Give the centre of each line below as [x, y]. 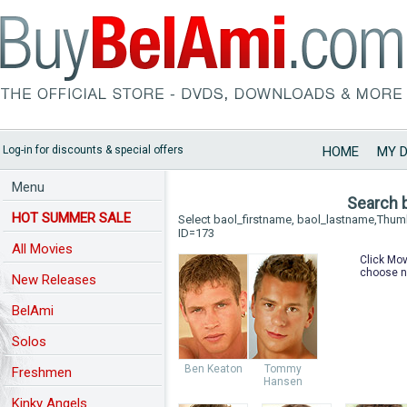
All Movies [42, 249]
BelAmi [33, 311]
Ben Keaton [213, 369]
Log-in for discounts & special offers [93, 150]
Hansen [283, 382]
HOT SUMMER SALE [71, 218]
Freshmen [42, 372]
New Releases [54, 280]
